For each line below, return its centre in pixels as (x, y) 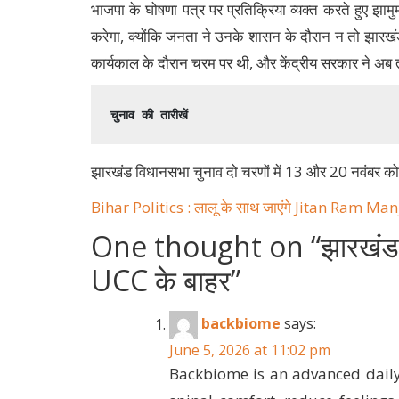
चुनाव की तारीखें (150, 115)
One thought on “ (206, 247)
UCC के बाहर (161, 281)
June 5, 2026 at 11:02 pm (250, 350)
